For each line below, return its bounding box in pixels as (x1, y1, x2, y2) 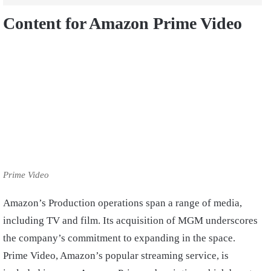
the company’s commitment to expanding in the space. (3, 232, 235, 244)
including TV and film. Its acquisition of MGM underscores (3, 215, 258, 227)
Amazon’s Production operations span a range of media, (3, 197, 242, 209)
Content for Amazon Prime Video (3, 14, 242, 33)
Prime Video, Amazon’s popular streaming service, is (3, 250, 229, 262)
